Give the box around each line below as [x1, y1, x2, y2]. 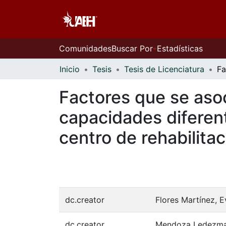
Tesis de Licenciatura [124, 64, 204, 74]
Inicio [60, 64, 80, 74]
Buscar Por [111, 43, 153, 53]
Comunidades [59, 43, 111, 53]
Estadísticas [157, 43, 203, 53]
